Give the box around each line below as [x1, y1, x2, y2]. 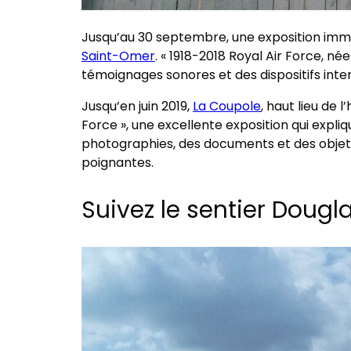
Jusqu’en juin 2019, [81, 96, 193, 115]
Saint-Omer [81, 46, 155, 65]
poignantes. [81, 153, 154, 172]
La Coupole [193, 96, 261, 115]
